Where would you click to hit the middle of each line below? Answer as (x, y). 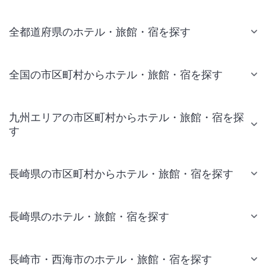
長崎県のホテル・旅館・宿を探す (89, 216)
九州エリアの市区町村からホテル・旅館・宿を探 (126, 117)
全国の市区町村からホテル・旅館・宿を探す (116, 74)
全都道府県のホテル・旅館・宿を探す (100, 31)
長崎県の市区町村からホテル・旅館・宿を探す (121, 173)
